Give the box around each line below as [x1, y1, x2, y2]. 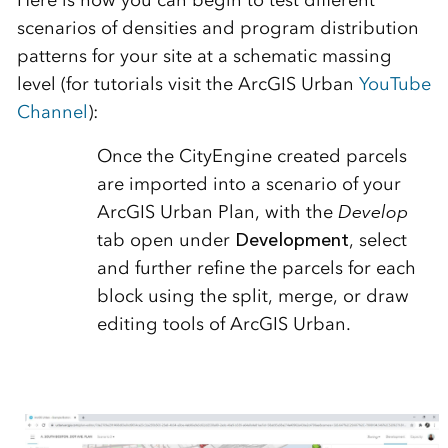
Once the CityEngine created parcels [96, 145, 407, 168]
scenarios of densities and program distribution [16, 17, 419, 40]
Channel [16, 101, 88, 124]
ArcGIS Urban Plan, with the [96, 201, 338, 224]
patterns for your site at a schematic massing [16, 45, 392, 68]
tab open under [96, 229, 235, 252]
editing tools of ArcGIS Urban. [96, 313, 351, 336]
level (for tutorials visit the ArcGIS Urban [16, 73, 359, 96]
